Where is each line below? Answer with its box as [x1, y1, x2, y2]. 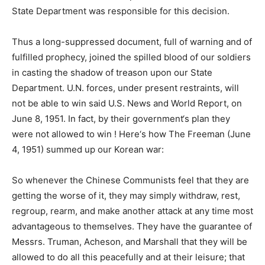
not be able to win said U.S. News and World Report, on [12, 98, 242, 109]
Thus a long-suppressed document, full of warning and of [12, 36, 252, 47]
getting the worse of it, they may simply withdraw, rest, [12, 190, 240, 201]
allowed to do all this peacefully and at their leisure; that [12, 251, 245, 263]
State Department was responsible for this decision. [12, 5, 230, 17]
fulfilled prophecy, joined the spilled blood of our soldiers [12, 51, 251, 63]
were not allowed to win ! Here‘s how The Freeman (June [12, 128, 251, 140]
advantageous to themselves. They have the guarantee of [12, 221, 252, 232]
